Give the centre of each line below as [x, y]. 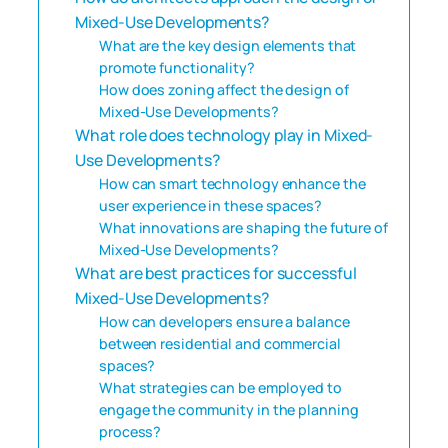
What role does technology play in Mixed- [224, 134]
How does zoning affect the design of [224, 89]
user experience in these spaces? [210, 205]
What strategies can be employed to [220, 387]
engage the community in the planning [229, 409]
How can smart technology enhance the [232, 183]
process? [130, 431]
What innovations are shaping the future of [243, 227]
